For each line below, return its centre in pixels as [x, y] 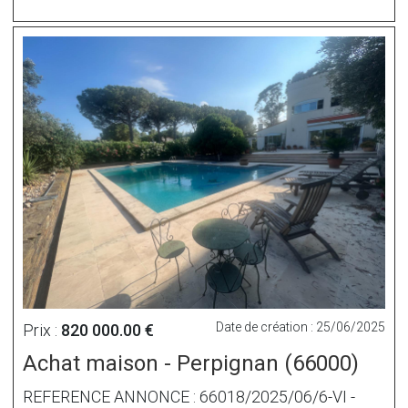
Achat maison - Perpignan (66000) [191, 363]
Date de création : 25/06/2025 [301, 326]
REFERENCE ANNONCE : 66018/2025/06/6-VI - [189, 396]
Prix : [42, 330]
